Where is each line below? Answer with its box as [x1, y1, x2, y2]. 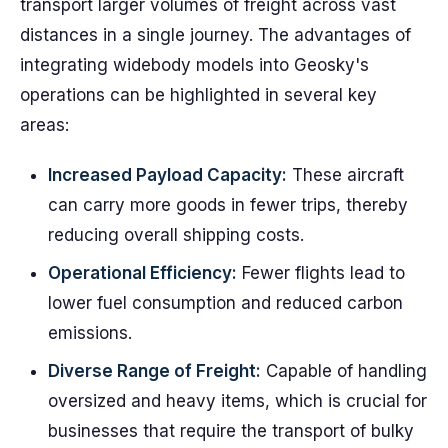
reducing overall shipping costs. [48, 225, 304, 245]
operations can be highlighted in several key [20, 85, 377, 105]
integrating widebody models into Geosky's [20, 55, 369, 75]
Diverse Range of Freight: [48, 361, 261, 381]
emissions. [48, 323, 132, 343]
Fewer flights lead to [237, 263, 405, 283]
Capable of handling [261, 361, 427, 381]
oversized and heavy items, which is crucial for [48, 391, 427, 411]
